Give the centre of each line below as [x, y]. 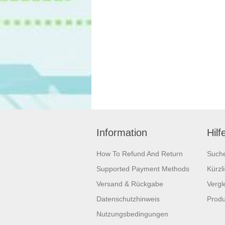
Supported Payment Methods [143, 169]
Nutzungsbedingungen [132, 214]
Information [122, 133]
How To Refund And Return [140, 154]
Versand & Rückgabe [130, 184]
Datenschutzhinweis [128, 199]
